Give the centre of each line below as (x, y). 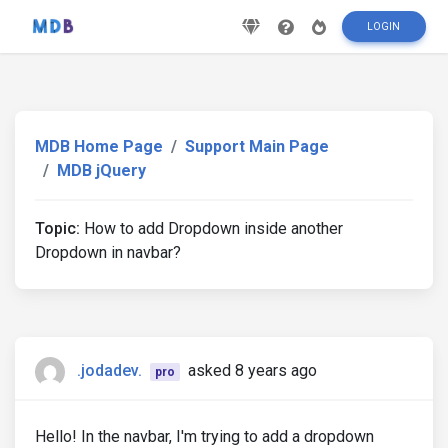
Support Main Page (257, 146)
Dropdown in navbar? (108, 252)
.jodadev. (109, 371)
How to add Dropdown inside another (211, 228)
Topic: (57, 228)
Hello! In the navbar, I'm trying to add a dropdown (204, 436)
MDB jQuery (101, 170)
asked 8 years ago (252, 371)
